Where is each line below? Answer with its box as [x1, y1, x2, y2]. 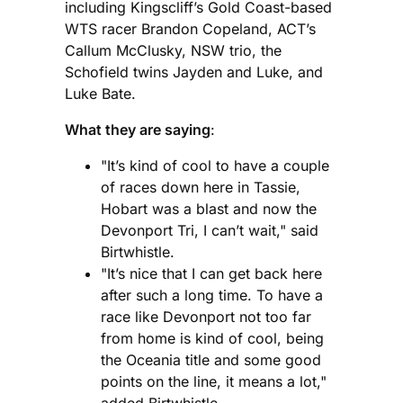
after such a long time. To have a [101, 285, 323, 304]
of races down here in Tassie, [101, 177, 300, 196]
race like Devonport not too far [101, 307, 311, 326]
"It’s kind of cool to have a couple [101, 156, 329, 175]
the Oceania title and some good [101, 350, 321, 369]
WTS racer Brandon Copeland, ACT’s [65, 19, 316, 38]
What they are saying [65, 120, 210, 139]
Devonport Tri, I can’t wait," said [101, 220, 318, 239]
